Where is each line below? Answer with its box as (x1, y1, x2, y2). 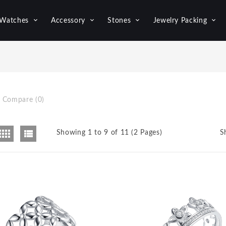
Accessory (51, 17, 86, 24)
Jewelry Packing (153, 17, 207, 24)
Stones (107, 17, 131, 24)
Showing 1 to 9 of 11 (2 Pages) (56, 129, 162, 136)
